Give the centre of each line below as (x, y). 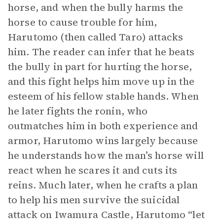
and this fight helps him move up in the (101, 81)
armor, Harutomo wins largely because (103, 141)
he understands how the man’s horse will (106, 155)
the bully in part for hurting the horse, (100, 67)
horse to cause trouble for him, (83, 22)
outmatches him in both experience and (103, 126)
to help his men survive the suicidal (94, 200)
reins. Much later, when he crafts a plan (103, 185)
